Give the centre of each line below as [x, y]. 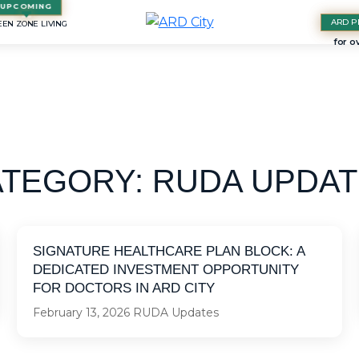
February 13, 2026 [82, 313]
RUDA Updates [176, 313]
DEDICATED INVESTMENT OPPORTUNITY [166, 270]
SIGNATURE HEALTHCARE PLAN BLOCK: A [169, 251]
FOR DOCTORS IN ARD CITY [124, 288]
